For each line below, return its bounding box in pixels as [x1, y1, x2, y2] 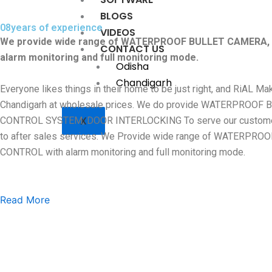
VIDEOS [100, 25, 135, 39]
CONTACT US [100, 41, 165, 56]
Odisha [116, 59, 149, 73]
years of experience [11, 22, 103, 34]
